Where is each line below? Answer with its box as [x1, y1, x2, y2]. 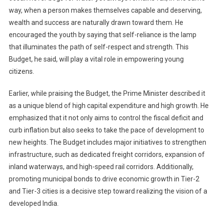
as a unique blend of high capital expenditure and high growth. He [8, 102, 209, 110]
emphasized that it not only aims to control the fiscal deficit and [8, 114, 203, 122]
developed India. [8, 199, 59, 208]
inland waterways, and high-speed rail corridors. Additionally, [8, 163, 194, 171]
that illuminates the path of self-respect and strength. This [8, 43, 189, 51]
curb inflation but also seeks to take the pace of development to [8, 126, 204, 134]
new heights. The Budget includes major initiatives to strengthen [8, 138, 206, 147]
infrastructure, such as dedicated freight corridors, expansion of [8, 151, 205, 159]
